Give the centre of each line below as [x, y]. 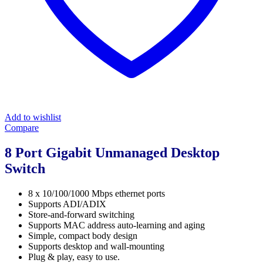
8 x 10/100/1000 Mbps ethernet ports [97, 193]
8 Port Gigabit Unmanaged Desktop [112, 152]
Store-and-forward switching [81, 214]
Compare [22, 127]
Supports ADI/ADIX [67, 204]
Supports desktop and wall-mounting [96, 246]
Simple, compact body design [83, 235]
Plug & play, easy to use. [74, 257]
